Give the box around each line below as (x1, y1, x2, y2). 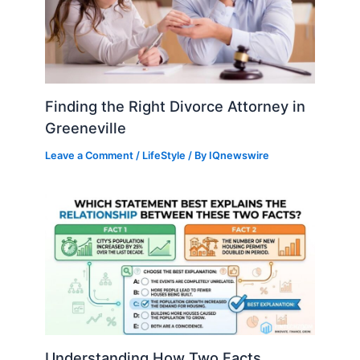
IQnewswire (209, 149, 270, 162)
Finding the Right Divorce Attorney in (45, 96, 306, 115)
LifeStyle (142, 149, 186, 162)
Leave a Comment (45, 149, 134, 162)
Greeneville (45, 118, 127, 137)
